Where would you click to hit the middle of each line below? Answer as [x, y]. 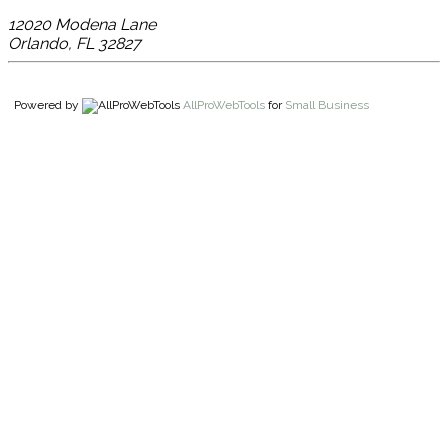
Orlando [38, 43]
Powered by [45, 104]
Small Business [327, 104]
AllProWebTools [224, 104]
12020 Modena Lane [82, 24]
